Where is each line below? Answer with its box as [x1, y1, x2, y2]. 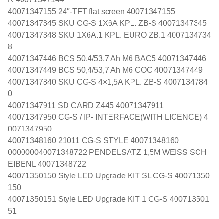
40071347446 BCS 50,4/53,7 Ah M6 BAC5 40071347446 [8, 54, 206, 63]
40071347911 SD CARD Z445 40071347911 [8, 101, 164, 109]
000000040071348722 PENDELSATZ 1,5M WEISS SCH [8, 148, 207, 156]
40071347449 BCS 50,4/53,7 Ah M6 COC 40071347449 [8, 66, 203, 74]
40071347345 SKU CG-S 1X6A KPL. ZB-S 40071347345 [8, 19, 207, 27]
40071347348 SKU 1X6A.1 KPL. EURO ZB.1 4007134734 [8, 30, 211, 39]
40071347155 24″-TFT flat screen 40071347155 [8, 7, 175, 16]
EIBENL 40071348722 [8, 159, 86, 168]
